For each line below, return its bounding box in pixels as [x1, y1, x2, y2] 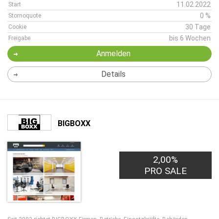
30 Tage [185, 23, 211, 31]
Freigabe [8, 35, 30, 42]
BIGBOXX [58, 118, 90, 128]
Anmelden [96, 49, 131, 58]
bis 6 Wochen [169, 34, 211, 42]
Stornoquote [8, 12, 41, 19]
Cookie [8, 23, 26, 30]
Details [101, 69, 126, 79]
